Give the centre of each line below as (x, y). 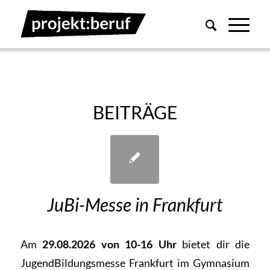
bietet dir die (213, 244)
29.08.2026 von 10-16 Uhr (109, 244)
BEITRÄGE (135, 112)
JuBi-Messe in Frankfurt (135, 204)
